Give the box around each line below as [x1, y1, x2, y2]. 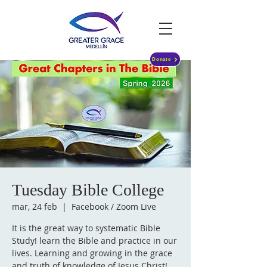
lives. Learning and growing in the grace [12, 247, 172, 259]
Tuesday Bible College [12, 181, 164, 199]
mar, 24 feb [12, 201, 57, 212]
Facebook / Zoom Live [72, 201, 156, 212]
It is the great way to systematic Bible [12, 222, 160, 234]
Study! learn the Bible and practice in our [12, 235, 177, 246]
